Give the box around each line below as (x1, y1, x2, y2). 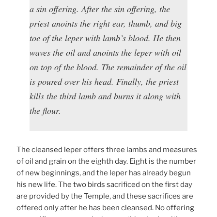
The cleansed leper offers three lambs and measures (16, 145, 198, 155)
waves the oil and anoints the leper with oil (30, 46, 182, 59)
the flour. (30, 105, 62, 117)
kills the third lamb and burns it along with (30, 90, 181, 102)
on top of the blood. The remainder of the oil (30, 61, 187, 73)
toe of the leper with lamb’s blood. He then (30, 32, 181, 44)
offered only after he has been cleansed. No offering (16, 203, 195, 213)
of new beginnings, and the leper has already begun (16, 169, 191, 178)
